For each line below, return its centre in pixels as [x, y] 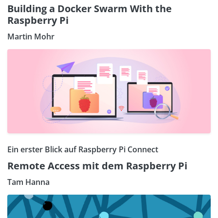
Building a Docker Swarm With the [90, 8]
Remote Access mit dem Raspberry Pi [97, 166]
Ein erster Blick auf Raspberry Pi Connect [83, 149]
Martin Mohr [31, 36]
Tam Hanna [28, 182]
